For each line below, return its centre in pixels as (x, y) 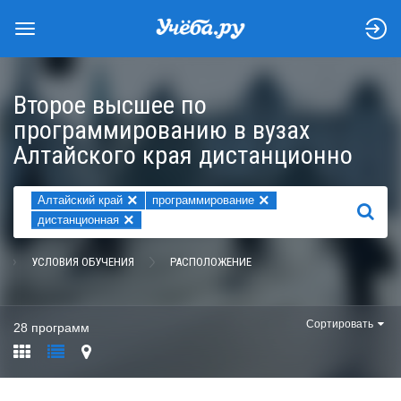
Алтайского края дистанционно (183, 155)
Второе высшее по (110, 105)
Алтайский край (80, 200)
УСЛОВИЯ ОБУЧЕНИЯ (83, 262)
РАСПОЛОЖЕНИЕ (211, 262)
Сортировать (340, 324)
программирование (203, 200)
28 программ (51, 328)
